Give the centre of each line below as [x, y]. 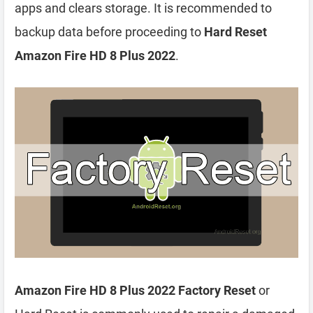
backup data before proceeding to [109, 32]
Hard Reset [235, 32]
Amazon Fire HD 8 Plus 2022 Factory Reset [135, 290]
